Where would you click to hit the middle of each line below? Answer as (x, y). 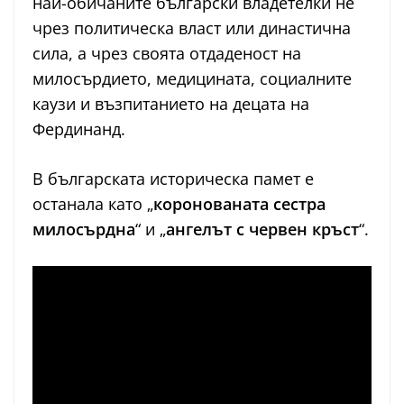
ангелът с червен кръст (262, 230)
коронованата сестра (239, 204)
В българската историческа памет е (173, 179)
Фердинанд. (79, 129)
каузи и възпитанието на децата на (171, 104)
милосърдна (84, 230)
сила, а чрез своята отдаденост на (167, 54)
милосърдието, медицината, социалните (192, 79)
